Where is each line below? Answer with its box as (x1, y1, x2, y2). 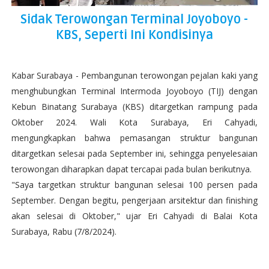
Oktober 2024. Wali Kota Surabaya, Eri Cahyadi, (11, 116, 258, 128)
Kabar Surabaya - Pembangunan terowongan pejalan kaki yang (11, 70, 258, 81)
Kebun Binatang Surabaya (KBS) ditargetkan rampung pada (11, 101, 258, 112)
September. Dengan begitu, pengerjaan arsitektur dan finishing (11, 195, 258, 206)
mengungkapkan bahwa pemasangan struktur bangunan (11, 132, 258, 144)
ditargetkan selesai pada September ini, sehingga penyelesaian (11, 148, 258, 159)
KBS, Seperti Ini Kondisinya (55, 28, 213, 43)
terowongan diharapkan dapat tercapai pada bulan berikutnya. (11, 163, 252, 175)
